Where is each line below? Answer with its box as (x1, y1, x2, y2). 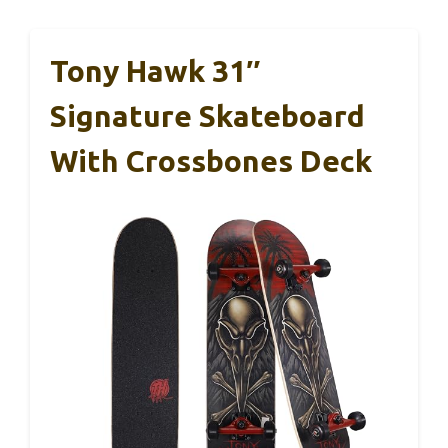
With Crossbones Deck (50, 144, 372, 179)
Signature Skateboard (50, 99, 365, 134)
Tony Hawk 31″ (50, 54, 260, 89)
